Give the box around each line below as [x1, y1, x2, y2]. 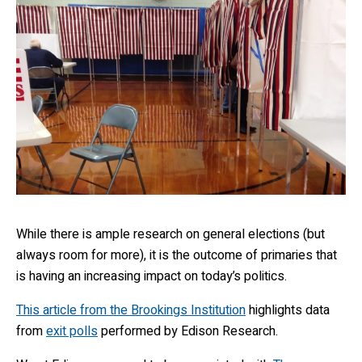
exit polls [46, 322, 98, 342]
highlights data [246, 301, 330, 321]
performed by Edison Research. [98, 322, 278, 342]
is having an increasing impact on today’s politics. [16, 267, 287, 287]
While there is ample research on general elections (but [16, 225, 325, 245]
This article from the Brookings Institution [16, 301, 246, 321]
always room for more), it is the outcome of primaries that [16, 246, 337, 266]
